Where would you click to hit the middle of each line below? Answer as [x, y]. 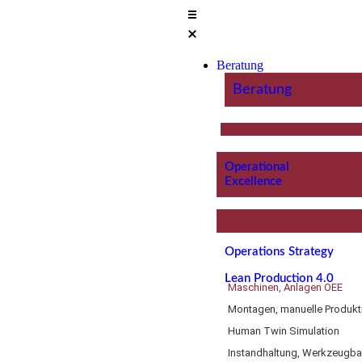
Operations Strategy [279, 252]
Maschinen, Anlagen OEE [285, 287]
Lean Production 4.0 [279, 278]
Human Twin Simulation [283, 331]
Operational [257, 167]
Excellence [253, 181]
